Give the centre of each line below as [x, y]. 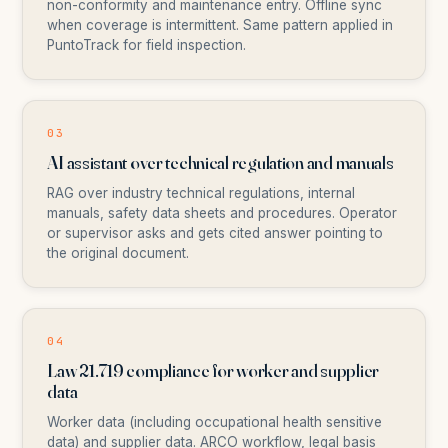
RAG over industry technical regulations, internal [201, 193]
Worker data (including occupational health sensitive [215, 422]
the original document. [118, 253]
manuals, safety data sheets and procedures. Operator [222, 213]
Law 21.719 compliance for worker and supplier [213, 370]
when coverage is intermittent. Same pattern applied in [220, 25]
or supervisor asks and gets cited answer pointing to [215, 233]
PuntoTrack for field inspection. [147, 45]
